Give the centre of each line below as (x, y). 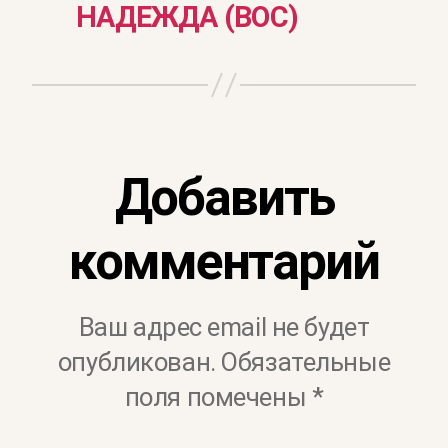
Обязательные (306, 361)
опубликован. (136, 361)
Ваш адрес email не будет (224, 326)
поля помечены (218, 396)
